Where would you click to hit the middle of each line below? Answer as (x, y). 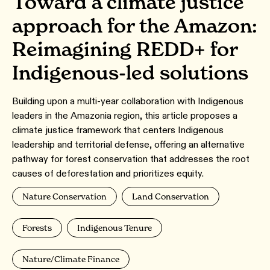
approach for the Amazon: (135, 26)
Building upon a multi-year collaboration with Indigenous (128, 101)
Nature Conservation (64, 196)
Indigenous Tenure (115, 228)
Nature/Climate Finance (71, 259)
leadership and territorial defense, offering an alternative (128, 145)
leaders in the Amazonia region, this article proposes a (125, 116)
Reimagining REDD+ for (125, 49)
